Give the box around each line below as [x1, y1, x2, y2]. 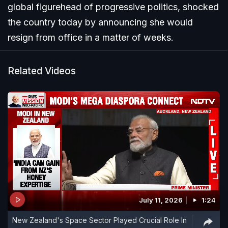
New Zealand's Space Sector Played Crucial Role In [12, 216, 187, 224]
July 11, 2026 [139, 196, 183, 204]
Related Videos [8, 65, 76, 77]
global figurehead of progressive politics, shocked [8, 2, 219, 13]
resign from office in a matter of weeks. [8, 32, 174, 43]
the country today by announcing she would [8, 17, 193, 28]
